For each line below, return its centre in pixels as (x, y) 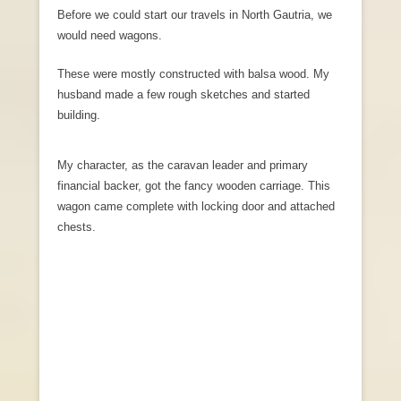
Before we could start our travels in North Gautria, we (195, 15)
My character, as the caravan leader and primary (183, 166)
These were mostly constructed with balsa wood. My (193, 74)
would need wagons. (110, 36)
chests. (77, 227)
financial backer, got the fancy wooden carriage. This (194, 186)
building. (79, 115)
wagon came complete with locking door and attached (196, 207)
